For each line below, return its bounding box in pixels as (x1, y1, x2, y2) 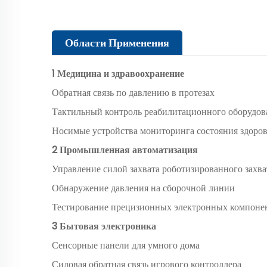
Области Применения (65, 35, 169, 50)
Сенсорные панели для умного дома (52, 238, 200, 252)
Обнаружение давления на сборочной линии (52, 181, 235, 195)
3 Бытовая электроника (52, 219, 156, 233)
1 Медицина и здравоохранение (52, 66, 184, 80)
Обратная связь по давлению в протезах (52, 85, 215, 100)
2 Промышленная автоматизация (52, 142, 198, 157)
